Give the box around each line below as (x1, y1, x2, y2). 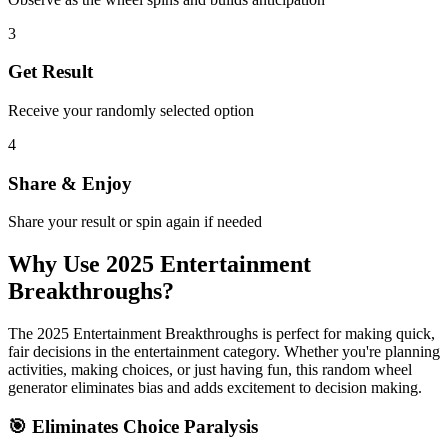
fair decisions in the (8, 343, 134, 361)
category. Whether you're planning (219, 343, 440, 361)
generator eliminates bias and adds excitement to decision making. (8, 379, 422, 397)
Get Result (8, 61, 93, 83)
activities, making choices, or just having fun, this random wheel (8, 361, 412, 379)
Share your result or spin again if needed (8, 213, 262, 231)
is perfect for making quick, (258, 325, 435, 343)
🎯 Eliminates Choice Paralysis (8, 416, 258, 438)
